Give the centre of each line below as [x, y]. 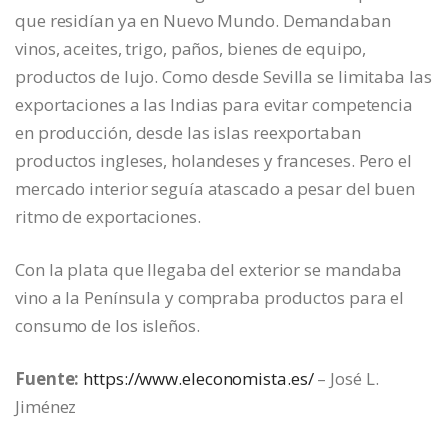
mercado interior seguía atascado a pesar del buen [215, 188]
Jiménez [46, 406]
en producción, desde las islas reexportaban [188, 132]
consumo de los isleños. [107, 325]
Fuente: [47, 378]
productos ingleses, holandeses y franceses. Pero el [213, 160]
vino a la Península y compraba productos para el [210, 297]
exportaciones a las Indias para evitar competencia [214, 104]
